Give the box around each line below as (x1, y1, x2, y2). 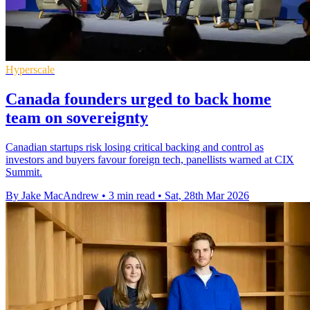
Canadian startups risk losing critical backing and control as (6, 141, 264, 154)
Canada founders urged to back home (6, 90, 271, 109)
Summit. (6, 166, 42, 179)
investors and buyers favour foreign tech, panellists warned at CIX (6, 154, 294, 166)
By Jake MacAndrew (6, 190, 99, 202)
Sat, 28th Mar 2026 (165, 190, 249, 202)
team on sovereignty (6, 109, 148, 127)
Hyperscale (6, 64, 55, 76)
